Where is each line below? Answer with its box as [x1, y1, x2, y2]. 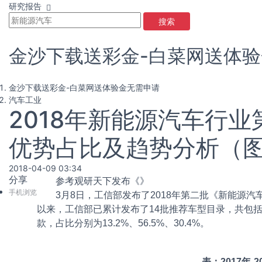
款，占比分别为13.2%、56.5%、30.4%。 [37, 218, 209, 228]
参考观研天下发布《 [37, 176, 140, 186]
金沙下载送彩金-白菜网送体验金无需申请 [9, 82, 160, 92]
